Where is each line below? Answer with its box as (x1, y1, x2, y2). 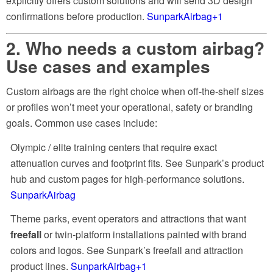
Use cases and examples (6, 53, 210, 79)
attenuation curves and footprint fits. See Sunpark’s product (10, 155, 264, 170)
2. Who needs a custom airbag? (6, 35, 264, 60)
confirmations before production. (6, 9, 147, 23)
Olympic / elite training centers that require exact (10, 140, 217, 154)
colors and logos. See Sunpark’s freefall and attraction (10, 243, 243, 258)
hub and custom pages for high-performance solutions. (10, 171, 244, 186)
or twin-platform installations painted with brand (41, 227, 247, 242)
